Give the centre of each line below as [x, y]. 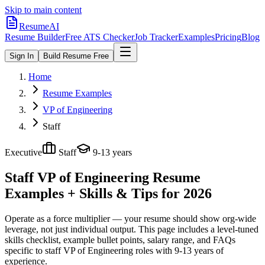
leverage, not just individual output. [70, 229]
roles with [153, 250]
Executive [23, 152]
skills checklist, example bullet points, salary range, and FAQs [120, 240]
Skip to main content [43, 10]
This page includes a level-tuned [197, 229]
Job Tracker [156, 37]
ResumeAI [39, 26]
